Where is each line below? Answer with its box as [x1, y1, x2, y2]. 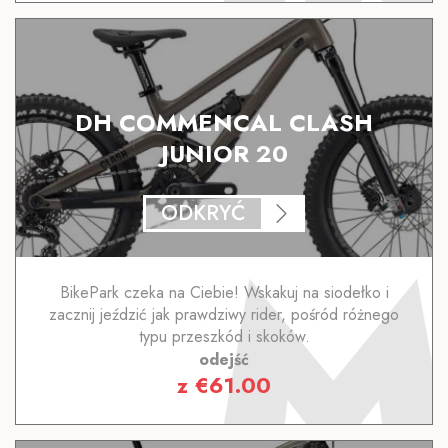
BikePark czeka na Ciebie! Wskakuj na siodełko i [59, 280, 389, 304]
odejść [199, 347, 249, 371]
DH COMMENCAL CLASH [75, 104, 373, 140]
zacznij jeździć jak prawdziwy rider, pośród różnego [49, 302, 399, 326]
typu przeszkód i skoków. [138, 324, 310, 348]
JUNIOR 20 [160, 135, 288, 171]
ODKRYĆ [161, 197, 246, 228]
